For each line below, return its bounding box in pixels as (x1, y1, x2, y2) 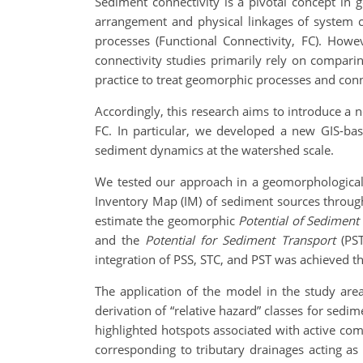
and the (95, 232, 146, 249)
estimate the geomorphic (95, 212, 239, 229)
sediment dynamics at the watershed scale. (95, 142, 334, 159)
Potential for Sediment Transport (145, 232, 335, 249)
